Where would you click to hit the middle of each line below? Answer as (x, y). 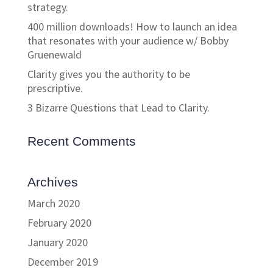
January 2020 (57, 242)
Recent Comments (81, 141)
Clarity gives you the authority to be (108, 74)
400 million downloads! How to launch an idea (132, 26)
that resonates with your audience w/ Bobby (128, 40)
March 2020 (53, 203)
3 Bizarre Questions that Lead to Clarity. (118, 107)
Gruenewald (54, 54)
